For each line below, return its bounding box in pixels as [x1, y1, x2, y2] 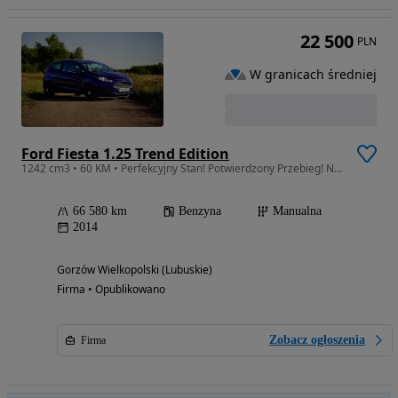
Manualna [273, 203, 322, 218]
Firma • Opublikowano [57, 281, 165, 297]
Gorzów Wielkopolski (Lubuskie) [57, 261, 212, 277]
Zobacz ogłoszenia [269, 332, 365, 346]
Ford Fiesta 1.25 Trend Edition [21, 143, 229, 163]
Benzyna [179, 203, 221, 218]
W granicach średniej [250, 65, 377, 83]
